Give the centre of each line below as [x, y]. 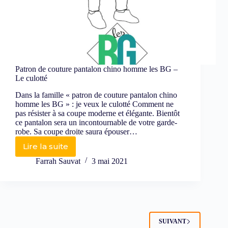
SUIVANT [173, 222]
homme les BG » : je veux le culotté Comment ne [94, 104]
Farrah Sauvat [58, 161]
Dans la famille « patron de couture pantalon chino [96, 95]
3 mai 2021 [110, 161]
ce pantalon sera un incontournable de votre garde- [96, 122]
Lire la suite [46, 147]
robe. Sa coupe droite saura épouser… [76, 131]
